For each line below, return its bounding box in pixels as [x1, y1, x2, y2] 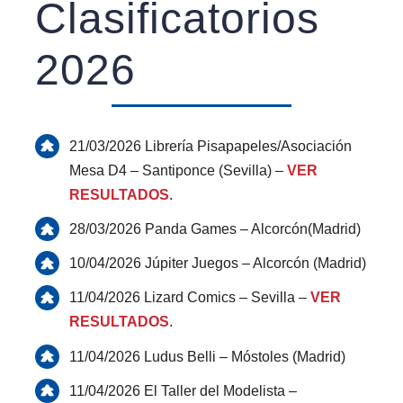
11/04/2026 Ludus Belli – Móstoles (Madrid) [69, 348, 346, 364]
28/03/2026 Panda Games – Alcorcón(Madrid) [69, 220, 362, 237]
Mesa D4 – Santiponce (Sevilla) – [69, 162, 288, 178]
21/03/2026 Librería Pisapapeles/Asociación [69, 138, 353, 154]
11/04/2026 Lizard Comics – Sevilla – [69, 290, 311, 306]
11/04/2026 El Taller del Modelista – [69, 382, 298, 399]
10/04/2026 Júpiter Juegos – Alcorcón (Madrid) [69, 255, 367, 272]
